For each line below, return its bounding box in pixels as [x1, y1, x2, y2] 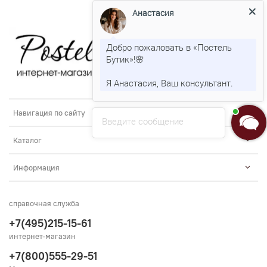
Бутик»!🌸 [106, 53, 144, 66]
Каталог [13, 135, 42, 145]
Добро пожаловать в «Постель [106, 41, 232, 54]
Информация [13, 163, 60, 173]
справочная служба [9, 198, 79, 209]
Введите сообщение [102, 115, 184, 128]
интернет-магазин [9, 231, 76, 241]
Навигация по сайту [13, 108, 85, 118]
